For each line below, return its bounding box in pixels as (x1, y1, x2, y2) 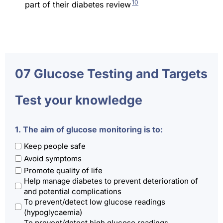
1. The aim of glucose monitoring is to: (15, 124, 163, 135)
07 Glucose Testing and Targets (15, 66, 208, 82)
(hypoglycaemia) (24, 207, 82, 217)
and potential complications (24, 186, 121, 196)
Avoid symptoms (24, 153, 82, 163)
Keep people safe (24, 141, 86, 151)
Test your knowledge (15, 93, 142, 108)
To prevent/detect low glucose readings (24, 197, 165, 207)
